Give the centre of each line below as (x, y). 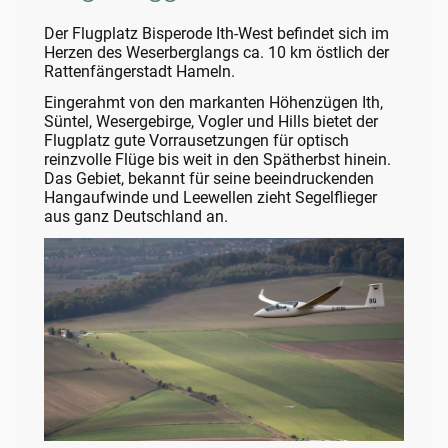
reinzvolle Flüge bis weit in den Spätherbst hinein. (217, 159)
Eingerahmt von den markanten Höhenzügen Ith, (213, 102)
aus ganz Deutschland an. (136, 216)
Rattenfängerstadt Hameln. (141, 71)
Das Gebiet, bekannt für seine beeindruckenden (209, 178)
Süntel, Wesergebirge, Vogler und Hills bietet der (211, 121)
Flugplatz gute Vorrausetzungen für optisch (196, 140)
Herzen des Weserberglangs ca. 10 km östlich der (216, 52)
